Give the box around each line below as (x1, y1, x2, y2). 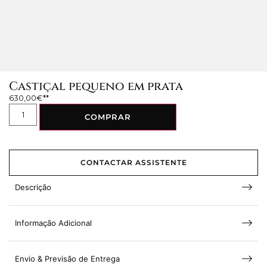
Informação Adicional (15, 218, 92, 228)
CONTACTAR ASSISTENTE (80, 157, 187, 167)
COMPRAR (85, 111, 132, 122)
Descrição (15, 182, 51, 192)
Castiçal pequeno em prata (9, 78, 183, 95)
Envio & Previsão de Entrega (15, 253, 120, 263)
